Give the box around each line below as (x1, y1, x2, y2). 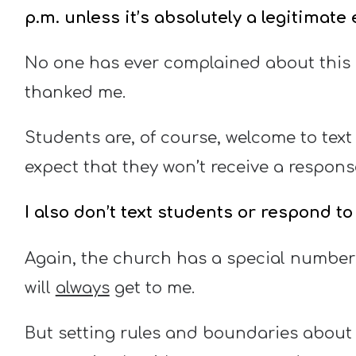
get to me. (109, 278, 195, 297)
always (55, 278, 110, 297)
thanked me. (24, 83, 126, 102)
